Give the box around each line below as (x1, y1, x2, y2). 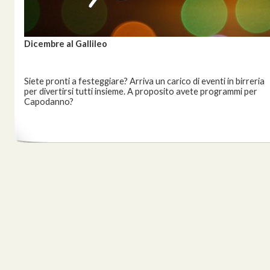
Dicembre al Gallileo (24, 39, 107, 49)
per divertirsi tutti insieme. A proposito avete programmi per (24, 86, 257, 96)
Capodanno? (24, 96, 74, 107)
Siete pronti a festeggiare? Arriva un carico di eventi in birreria (24, 76, 265, 86)
